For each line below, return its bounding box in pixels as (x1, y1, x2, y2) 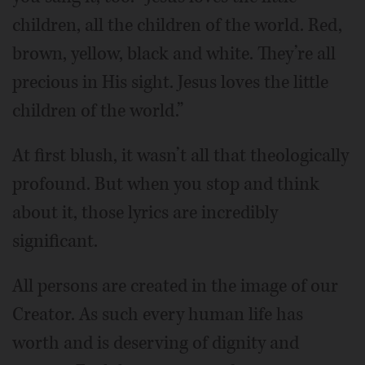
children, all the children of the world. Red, (12, 13, 342, 37)
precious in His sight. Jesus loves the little (12, 70, 328, 95)
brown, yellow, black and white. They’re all (12, 42, 336, 66)
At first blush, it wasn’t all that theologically (12, 143, 349, 168)
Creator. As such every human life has (12, 302, 303, 327)
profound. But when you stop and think (12, 172, 319, 196)
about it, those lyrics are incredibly (12, 200, 278, 225)
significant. (12, 229, 98, 253)
